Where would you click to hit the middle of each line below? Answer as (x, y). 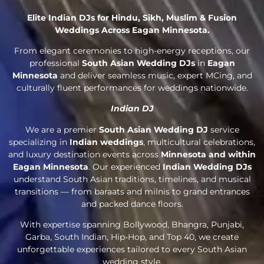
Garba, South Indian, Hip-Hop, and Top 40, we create (132, 237)
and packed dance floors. (132, 204)
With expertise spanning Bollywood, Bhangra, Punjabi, (132, 225)
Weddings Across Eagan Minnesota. (132, 30)
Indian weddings (106, 142)
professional (55, 63)
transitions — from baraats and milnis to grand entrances (132, 191)
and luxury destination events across (85, 154)
